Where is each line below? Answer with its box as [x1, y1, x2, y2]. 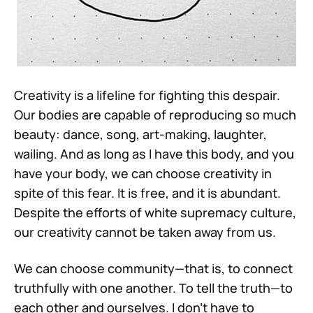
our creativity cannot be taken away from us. [14, 223, 276, 240]
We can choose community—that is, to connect [14, 259, 293, 277]
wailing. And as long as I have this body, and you [14, 145, 294, 162]
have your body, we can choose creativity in [14, 164, 272, 182]
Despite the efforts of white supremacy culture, [14, 203, 296, 221]
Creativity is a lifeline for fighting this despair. [14, 86, 280, 103]
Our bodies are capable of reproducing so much [14, 105, 296, 123]
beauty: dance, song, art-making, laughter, [14, 125, 267, 143]
